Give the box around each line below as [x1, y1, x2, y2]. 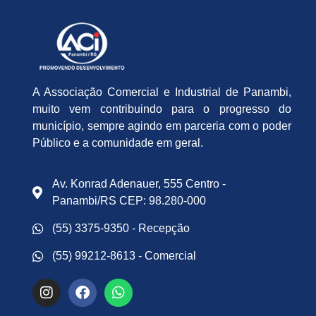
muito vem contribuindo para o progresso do [32, 102, 291, 115]
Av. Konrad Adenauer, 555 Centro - [51, 178, 226, 190]
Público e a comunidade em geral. [32, 136, 203, 149]
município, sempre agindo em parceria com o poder [32, 119, 291, 132]
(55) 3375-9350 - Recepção [51, 222, 190, 235]
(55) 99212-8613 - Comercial [51, 250, 196, 262]
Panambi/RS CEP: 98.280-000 [51, 195, 206, 207]
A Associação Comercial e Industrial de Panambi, [32, 85, 291, 98]
